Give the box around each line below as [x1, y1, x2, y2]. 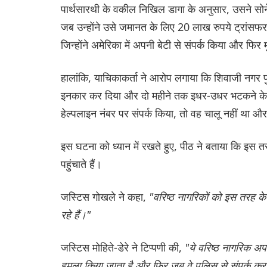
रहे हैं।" [61, 207, 91, 222]
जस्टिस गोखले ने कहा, [61, 189, 149, 204]
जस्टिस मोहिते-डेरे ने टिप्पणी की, [61, 240, 185, 254]
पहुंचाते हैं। [61, 156, 102, 171]
